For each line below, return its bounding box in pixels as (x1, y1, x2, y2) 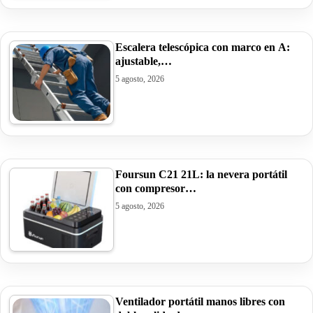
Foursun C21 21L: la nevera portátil (115, 168, 287, 180)
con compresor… (115, 182, 196, 194)
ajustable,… (115, 54, 172, 67)
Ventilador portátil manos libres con (115, 295, 285, 307)
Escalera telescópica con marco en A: (115, 41, 290, 53)
